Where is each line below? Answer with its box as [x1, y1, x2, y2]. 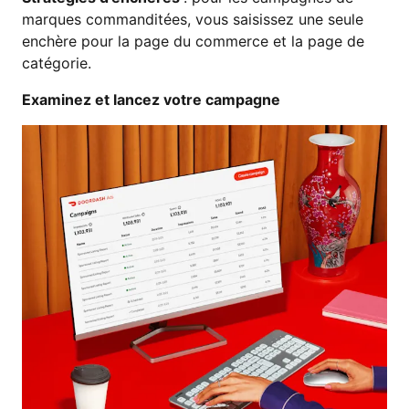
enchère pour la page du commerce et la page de [22, 31, 364, 50]
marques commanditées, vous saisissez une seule [22, 9, 363, 28]
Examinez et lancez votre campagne [22, 89, 280, 109]
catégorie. [22, 53, 91, 72]
